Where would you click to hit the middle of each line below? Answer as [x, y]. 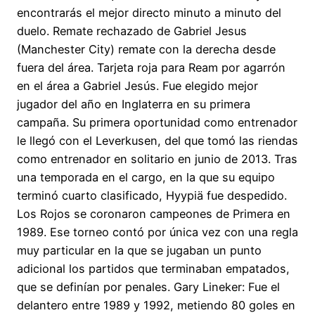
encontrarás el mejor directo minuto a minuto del [149, 12]
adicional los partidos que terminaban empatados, [153, 268]
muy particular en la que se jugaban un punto [139, 250]
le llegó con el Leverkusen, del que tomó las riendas [157, 140]
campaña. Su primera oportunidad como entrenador [157, 122]
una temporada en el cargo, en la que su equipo [146, 177]
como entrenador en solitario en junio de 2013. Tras [157, 159]
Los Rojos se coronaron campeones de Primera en [154, 213]
